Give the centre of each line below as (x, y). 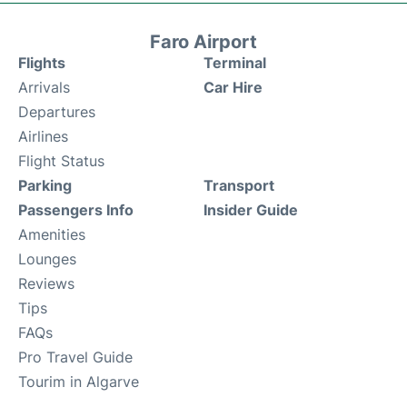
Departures (57, 111)
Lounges (47, 258)
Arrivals (44, 87)
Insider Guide (251, 209)
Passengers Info (76, 209)
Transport (239, 185)
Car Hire (233, 87)
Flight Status (61, 160)
